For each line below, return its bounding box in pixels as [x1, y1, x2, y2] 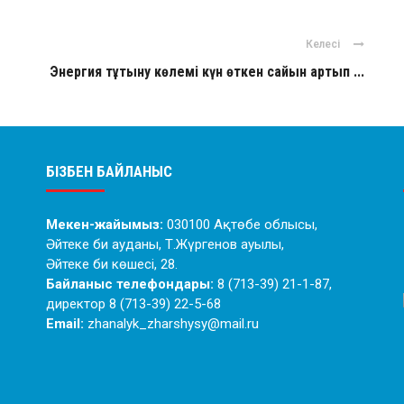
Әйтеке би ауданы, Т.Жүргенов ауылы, [45, 236, 284, 252]
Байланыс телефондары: [45, 276, 214, 292]
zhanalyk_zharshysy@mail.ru [83, 316, 259, 332]
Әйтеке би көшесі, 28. [45, 256, 178, 272]
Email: [45, 316, 84, 332]
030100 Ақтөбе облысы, [166, 216, 317, 233]
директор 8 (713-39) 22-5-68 [45, 296, 221, 312]
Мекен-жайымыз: [45, 216, 167, 233]
